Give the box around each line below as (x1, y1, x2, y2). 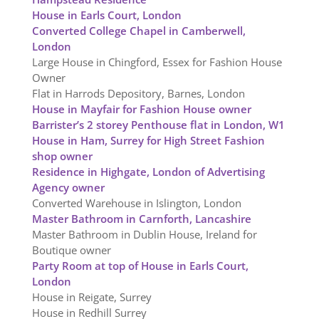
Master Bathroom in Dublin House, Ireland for (31, 227, 257, 242)
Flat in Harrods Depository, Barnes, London (31, 86, 245, 101)
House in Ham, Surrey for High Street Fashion (31, 133, 265, 148)
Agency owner (31, 180, 105, 195)
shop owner (31, 149, 93, 164)
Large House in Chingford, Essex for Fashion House (31, 55, 282, 70)
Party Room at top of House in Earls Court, (31, 258, 249, 273)
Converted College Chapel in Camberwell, (31, 23, 246, 38)
